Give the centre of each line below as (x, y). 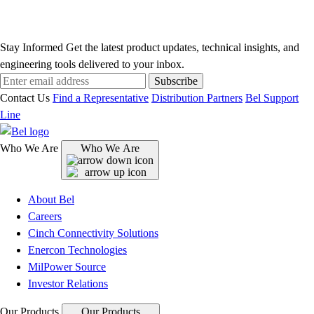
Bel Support (272, 98)
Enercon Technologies (77, 250)
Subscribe (176, 81)
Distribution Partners (197, 98)
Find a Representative (101, 98)
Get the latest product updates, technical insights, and (183, 48)
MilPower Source (67, 267)
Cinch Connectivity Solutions (93, 233)
